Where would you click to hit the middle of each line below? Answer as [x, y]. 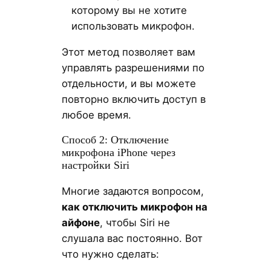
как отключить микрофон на [134, 207]
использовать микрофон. [133, 26]
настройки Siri [95, 165]
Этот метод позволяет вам [128, 52]
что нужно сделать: [110, 254]
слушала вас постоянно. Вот [132, 238]
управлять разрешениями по [133, 68]
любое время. [96, 115]
